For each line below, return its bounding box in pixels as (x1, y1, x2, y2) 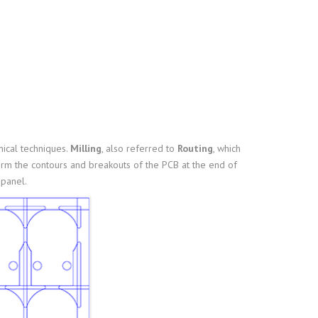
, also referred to (101, 142, 177, 155)
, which (212, 142, 241, 155)
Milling (70, 142, 102, 155)
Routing (177, 142, 213, 155)
